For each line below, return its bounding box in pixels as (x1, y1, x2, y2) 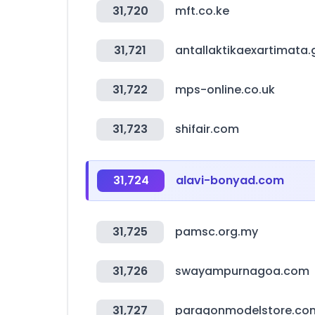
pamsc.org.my (175, 224, 258, 240)
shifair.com (175, 121, 239, 137)
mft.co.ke (175, 3, 229, 19)
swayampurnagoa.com (175, 263, 309, 279)
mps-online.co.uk (175, 82, 275, 98)
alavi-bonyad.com (176, 172, 284, 188)
